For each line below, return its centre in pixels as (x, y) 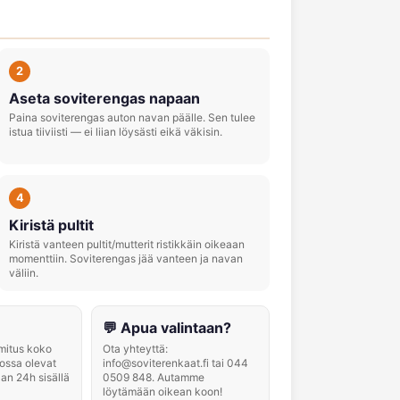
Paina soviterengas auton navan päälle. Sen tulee (132, 117)
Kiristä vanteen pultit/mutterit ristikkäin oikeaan (127, 244)
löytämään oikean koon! (162, 392)
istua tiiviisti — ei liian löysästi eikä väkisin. (116, 132)
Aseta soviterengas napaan (104, 98)
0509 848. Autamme (154, 377)
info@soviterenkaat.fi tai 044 (175, 363)
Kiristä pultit (51, 225)
